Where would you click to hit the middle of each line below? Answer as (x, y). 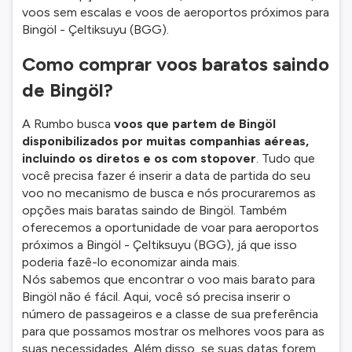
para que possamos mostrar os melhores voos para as (173, 331)
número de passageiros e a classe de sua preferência (170, 314)
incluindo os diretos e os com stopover (139, 158)
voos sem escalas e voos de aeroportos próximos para (176, 12)
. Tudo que (286, 158)
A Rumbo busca (68, 124)
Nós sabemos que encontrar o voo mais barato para (169, 279)
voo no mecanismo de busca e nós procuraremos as (169, 193)
